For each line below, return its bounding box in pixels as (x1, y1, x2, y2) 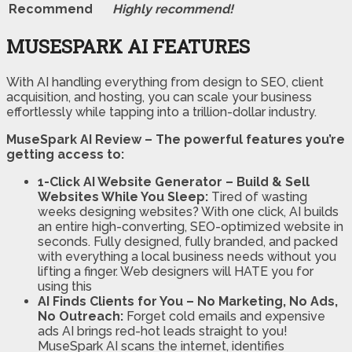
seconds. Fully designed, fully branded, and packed (38, 234, 338, 250)
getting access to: (6, 147, 124, 163)
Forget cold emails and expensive (126, 309, 325, 324)
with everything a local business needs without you (38, 249, 336, 265)
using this (38, 279, 92, 295)
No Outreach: (38, 309, 126, 324)
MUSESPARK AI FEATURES (6, 34, 250, 60)
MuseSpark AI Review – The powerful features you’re (6, 132, 345, 148)
